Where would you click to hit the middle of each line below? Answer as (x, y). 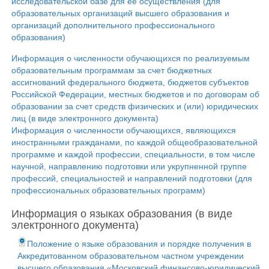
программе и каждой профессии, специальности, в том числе (133, 154)
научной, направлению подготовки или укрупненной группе (129, 166)
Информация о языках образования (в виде (122, 214)
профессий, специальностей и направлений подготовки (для (132, 178)
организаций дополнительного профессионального (113, 25)
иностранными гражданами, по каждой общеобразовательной (134, 142)
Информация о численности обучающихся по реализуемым (131, 58)
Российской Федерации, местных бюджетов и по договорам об (135, 94)
